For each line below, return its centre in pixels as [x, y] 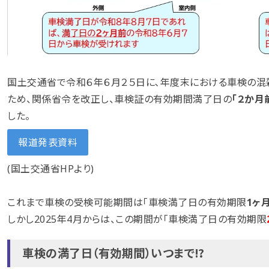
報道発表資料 [48, 142]
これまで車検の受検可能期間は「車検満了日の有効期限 [127, 202]
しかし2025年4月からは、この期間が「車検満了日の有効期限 [137, 219]
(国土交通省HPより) [51, 168]
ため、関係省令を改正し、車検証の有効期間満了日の [119, 99]
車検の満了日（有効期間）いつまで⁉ [113, 253]
